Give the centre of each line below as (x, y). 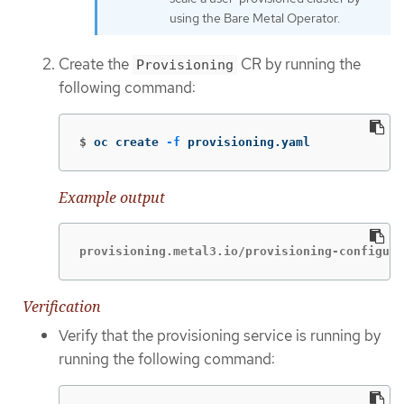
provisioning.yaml (245, 142)
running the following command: (167, 358)
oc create (130, 142)
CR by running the (299, 64)
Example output (112, 198)
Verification (62, 306)
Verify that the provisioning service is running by (220, 335)
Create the (96, 64)
